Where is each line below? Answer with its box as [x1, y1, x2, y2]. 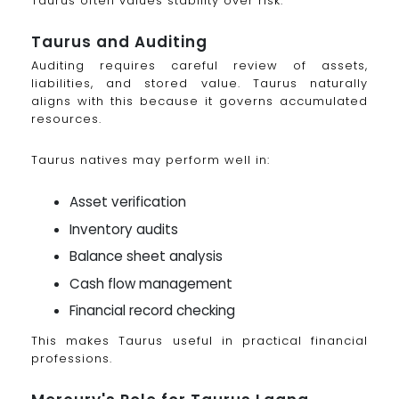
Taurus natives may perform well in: [31, 151, 270, 168]
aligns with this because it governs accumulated [31, 92, 368, 110]
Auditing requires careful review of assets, [31, 56, 368, 74]
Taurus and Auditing [31, 30, 208, 53]
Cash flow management [69, 273, 233, 293]
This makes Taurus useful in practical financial [31, 332, 368, 350]
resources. [31, 110, 102, 127]
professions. [31, 350, 112, 368]
